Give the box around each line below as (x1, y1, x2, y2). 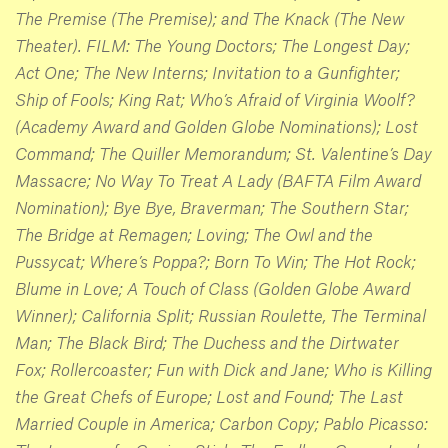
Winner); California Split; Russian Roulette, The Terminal (15, 305, 426, 325)
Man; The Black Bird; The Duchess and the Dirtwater (15, 332, 399, 352)
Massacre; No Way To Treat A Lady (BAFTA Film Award (15, 170, 421, 190)
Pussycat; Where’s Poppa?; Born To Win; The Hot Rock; (15, 251, 416, 271)
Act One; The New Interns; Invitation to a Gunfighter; (15, 62, 400, 82)
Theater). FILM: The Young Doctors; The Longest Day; (15, 35, 410, 55)
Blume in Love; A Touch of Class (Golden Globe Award (15, 278, 410, 298)
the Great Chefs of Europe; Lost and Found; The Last (15, 386, 403, 406)
